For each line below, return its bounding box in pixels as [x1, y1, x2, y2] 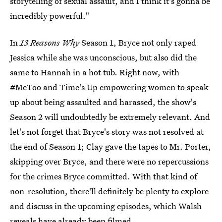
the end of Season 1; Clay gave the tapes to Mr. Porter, [10, 141, 211, 152]
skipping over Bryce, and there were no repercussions [10, 156, 209, 167]
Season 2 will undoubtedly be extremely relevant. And [10, 111, 210, 122]
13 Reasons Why [20, 37, 79, 48]
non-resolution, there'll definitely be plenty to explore [10, 185, 209, 197]
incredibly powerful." [10, 10, 89, 21]
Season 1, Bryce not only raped [79, 37, 196, 48]
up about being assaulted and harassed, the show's [10, 96, 196, 108]
